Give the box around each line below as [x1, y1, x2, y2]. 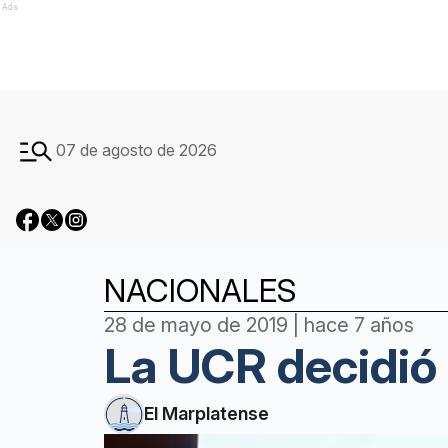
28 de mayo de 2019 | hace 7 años [104, 313, 414, 337]
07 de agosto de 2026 [56, 140, 217, 160]
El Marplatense [144, 403, 269, 424]
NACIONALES [104, 271, 296, 310]
